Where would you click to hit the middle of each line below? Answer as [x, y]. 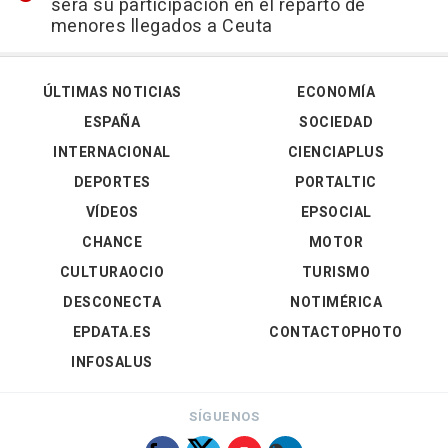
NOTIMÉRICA [336, 302]
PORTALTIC [336, 182]
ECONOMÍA [336, 92]
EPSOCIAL [336, 212]
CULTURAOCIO [112, 272]
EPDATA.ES [112, 332]
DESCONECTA [112, 302]
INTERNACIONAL [112, 152]
